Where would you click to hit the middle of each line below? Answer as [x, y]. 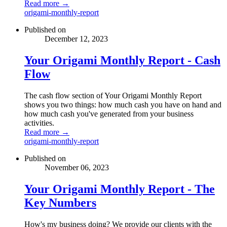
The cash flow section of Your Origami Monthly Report [113, 95]
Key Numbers [60, 202]
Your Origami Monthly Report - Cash [122, 60]
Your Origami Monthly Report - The [120, 189]
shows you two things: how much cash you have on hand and [123, 104]
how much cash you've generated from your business [109, 113]
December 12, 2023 [76, 39]
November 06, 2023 [77, 167]
